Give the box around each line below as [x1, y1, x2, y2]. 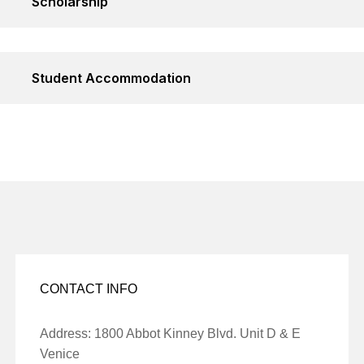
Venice [39, 346, 80, 361]
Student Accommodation [32, 69, 192, 86]
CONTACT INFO [39, 281, 137, 296]
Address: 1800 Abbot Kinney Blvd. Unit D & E [39, 326, 301, 340]
